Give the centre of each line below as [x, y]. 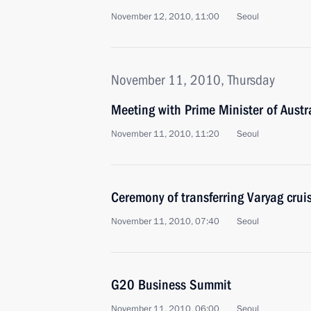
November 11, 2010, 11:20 [165, 134]
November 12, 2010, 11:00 [165, 17]
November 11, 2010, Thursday [193, 80]
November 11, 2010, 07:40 [165, 221]
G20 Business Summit [171, 285]
